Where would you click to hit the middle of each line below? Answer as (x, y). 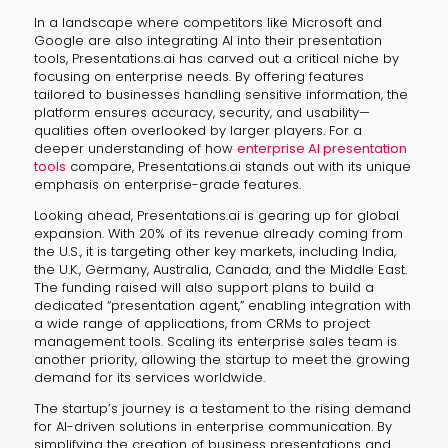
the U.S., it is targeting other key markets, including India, (214, 251)
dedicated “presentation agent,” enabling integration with (222, 305)
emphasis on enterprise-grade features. (167, 184)
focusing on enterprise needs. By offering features (198, 76)
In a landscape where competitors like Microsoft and (207, 22)
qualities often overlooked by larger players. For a (197, 130)
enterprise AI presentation (321, 148)
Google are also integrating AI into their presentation (207, 40)
